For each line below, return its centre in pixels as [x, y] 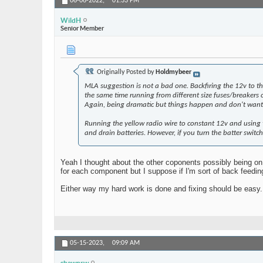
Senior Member [82, 28]
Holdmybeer [173, 73]
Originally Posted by [125, 73]
